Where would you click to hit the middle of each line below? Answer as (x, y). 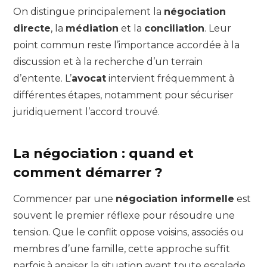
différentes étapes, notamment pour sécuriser (123, 95)
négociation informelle (175, 198)
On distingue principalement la (89, 11)
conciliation (174, 28)
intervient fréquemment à (170, 78)
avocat (89, 78)
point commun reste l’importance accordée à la (126, 45)
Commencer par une (64, 198)
